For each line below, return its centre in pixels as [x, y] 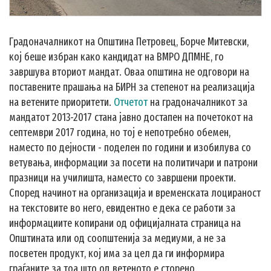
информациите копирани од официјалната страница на [125, 223]
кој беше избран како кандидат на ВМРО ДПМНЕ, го [116, 57]
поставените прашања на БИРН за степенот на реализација [132, 87]
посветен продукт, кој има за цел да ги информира [117, 253]
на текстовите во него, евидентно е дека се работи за [122, 208]
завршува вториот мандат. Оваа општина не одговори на [129, 72]
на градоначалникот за [198, 102]
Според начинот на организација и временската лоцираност [135, 193]
